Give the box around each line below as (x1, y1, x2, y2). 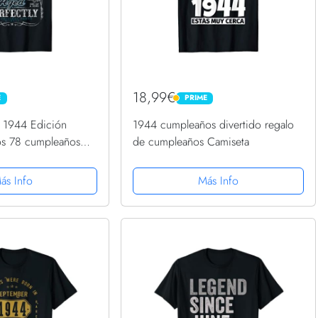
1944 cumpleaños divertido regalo (133, 116, 295, 133)
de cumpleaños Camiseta (133, 133, 250, 150)
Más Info (197, 172, 238, 190)
